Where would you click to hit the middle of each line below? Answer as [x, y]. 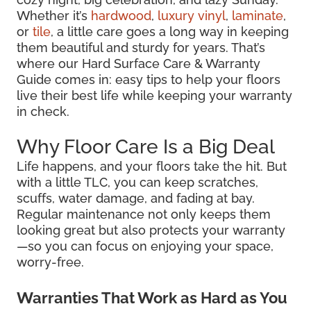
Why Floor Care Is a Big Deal [146, 147]
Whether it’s [54, 16]
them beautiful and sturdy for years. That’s [141, 48]
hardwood [121, 16]
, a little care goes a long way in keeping [170, 32]
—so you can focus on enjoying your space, [145, 246]
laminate [258, 16]
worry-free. [50, 262]
